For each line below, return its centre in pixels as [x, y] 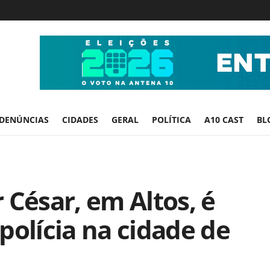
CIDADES [80, 120]
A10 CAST [224, 120]
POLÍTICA [171, 120]
